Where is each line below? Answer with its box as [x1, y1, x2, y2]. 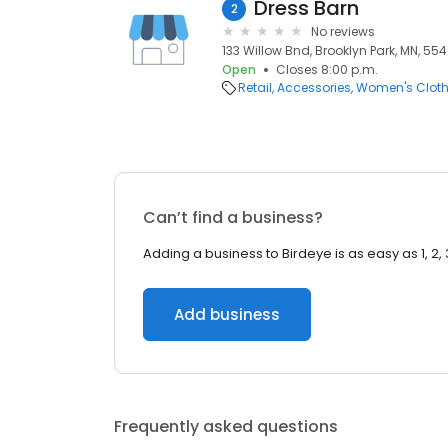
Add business [174, 304, 280, 325]
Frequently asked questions [114, 415, 338, 438]
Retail [238, 79, 272, 96]
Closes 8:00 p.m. [276, 61, 378, 78]
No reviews [311, 23, 375, 40]
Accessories [277, 79, 351, 96]
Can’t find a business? [143, 206, 323, 229]
